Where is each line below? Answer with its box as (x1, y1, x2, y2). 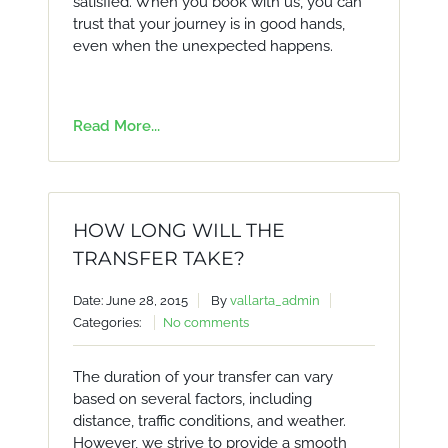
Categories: (72, 315, 144, 330)
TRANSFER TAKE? (72, 247, 245, 270)
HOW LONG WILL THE (72, 219, 285, 242)
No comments (162, 315, 249, 330)
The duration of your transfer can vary (72, 368, 333, 386)
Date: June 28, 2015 (72, 293, 188, 308)
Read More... (72, 117, 160, 135)
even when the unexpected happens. (72, 37, 333, 55)
